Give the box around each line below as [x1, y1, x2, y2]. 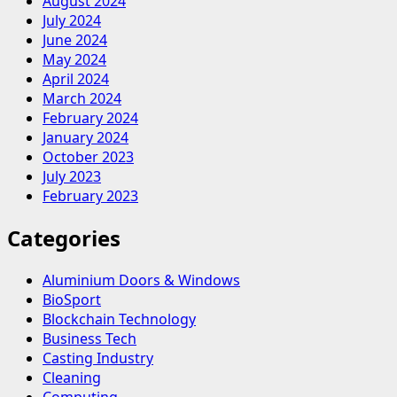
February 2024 [43, 108, 138, 128]
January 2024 [43, 128, 128, 148]
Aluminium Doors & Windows [43, 270, 240, 291]
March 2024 [43, 89, 121, 109]
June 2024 [43, 30, 107, 51]
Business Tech [43, 329, 136, 349]
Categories [7, 223, 121, 253]
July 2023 [43, 167, 101, 187]
